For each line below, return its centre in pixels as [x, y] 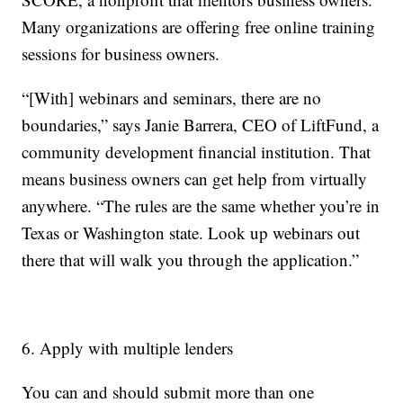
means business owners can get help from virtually [195, 179]
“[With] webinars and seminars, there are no [172, 98]
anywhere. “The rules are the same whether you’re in [201, 206]
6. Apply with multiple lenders [128, 348]
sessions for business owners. [121, 54]
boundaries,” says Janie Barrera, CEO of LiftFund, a [201, 125]
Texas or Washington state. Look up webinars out [191, 233]
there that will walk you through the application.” [191, 260]
